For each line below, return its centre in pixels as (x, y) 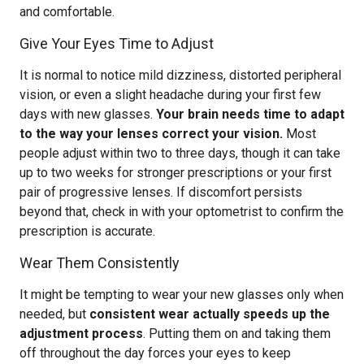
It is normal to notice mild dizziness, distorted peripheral (180, 75)
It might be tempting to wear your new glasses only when (182, 295)
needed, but (54, 314)
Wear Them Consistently (100, 263)
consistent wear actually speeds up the (210, 314)
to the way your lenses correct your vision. (151, 134)
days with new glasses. (88, 114)
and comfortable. (67, 12)
